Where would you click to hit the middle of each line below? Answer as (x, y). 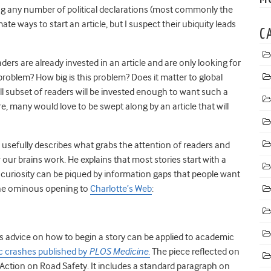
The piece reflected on (195, 251)
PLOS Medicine (119, 251)
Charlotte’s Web (121, 188)
